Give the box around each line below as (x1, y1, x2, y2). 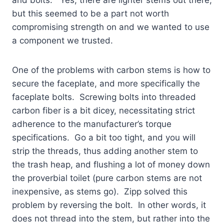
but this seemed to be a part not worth (12, 8, 169, 18)
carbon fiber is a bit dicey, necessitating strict (12, 105, 195, 115)
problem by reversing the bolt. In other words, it (12, 199, 206, 210)
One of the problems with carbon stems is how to (12, 64, 210, 75)
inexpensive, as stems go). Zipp (12, 186, 144, 196)
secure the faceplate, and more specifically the (12, 78, 200, 88)
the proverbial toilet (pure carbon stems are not (12, 172, 202, 183)
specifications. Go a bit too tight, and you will (12, 132, 195, 142)
